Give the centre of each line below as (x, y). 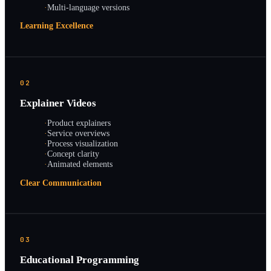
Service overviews (78, 133)
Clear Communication (61, 183)
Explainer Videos (58, 103)
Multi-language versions (88, 7)
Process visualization (83, 144)
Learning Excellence (57, 26)
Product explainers (79, 123)
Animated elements (80, 164)
